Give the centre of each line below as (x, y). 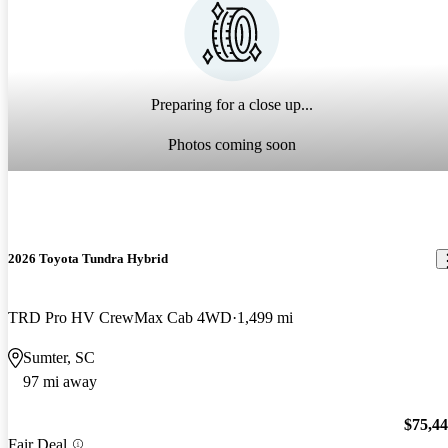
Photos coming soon (232, 145)
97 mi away (60, 382)
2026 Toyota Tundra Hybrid (88, 259)
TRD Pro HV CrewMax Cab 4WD (120, 318)
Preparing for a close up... (232, 105)
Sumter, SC (59, 358)
